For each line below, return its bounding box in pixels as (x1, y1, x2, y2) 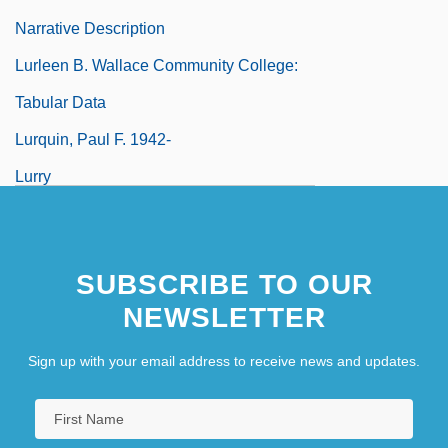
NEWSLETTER (122, 301, 326, 333)
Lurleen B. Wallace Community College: (15, 56, 298, 74)
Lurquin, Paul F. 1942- (15, 130, 171, 148)
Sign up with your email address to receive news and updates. (28, 352, 420, 369)
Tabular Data (15, 93, 106, 111)
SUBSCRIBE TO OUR (75, 268, 373, 300)
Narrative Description (15, 19, 165, 37)
